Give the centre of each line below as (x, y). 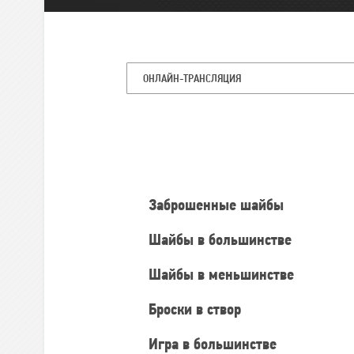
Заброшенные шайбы (216, 206)
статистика (182, 150)
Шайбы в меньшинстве (221, 276)
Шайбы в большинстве (220, 241)
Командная (182, 131)
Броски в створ (195, 311)
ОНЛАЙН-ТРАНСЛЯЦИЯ (192, 79)
